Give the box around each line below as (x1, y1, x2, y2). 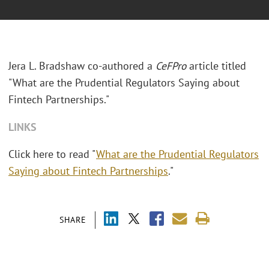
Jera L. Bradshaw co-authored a (8, 59, 156, 73)
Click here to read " (8, 147, 96, 162)
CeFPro (156, 59, 189, 73)
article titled (189, 59, 246, 73)
